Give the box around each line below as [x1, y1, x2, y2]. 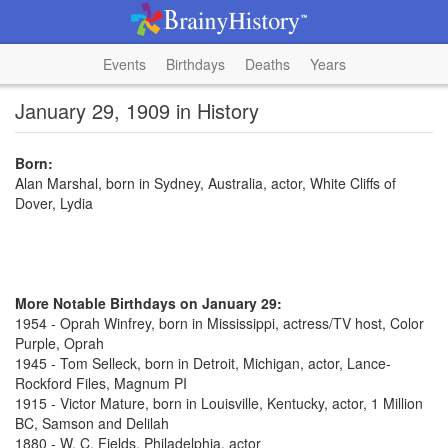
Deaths [244, 54, 290, 74]
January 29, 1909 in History [15, 96, 259, 125]
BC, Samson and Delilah [15, 413, 169, 433]
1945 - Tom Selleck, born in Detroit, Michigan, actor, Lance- [15, 353, 391, 373]
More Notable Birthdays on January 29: [15, 293, 282, 313]
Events [102, 54, 146, 74]
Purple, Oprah [15, 333, 104, 353]
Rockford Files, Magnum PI [15, 373, 187, 393]
